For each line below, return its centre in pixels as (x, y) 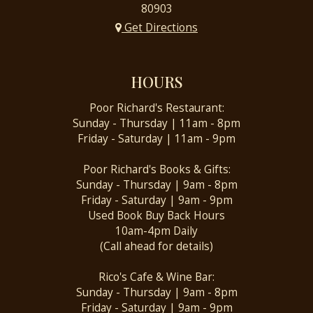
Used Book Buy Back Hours (156, 216)
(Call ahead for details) (156, 246)
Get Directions (160, 28)
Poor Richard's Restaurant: (156, 108)
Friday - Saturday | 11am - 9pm (156, 139)
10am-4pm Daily (156, 231)
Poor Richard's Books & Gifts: (156, 169)
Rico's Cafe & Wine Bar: (156, 277)
